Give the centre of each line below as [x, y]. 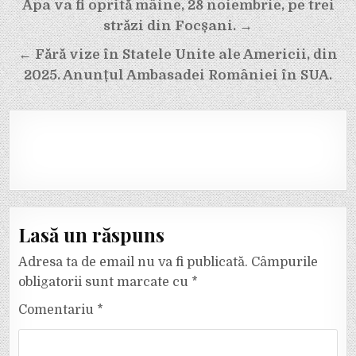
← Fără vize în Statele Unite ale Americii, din [178, 55]
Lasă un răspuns [92, 235]
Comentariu [58, 310]
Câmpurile [285, 263]
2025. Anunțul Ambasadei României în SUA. [178, 75]
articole [48, 50]
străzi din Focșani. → [178, 26]
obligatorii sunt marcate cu [105, 282]
